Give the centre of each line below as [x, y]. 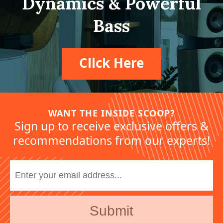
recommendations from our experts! [111, 141]
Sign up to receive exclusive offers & [111, 126]
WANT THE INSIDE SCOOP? [111, 113]
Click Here [111, 63]
